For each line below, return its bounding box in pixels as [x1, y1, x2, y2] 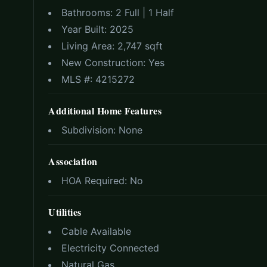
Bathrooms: [61, 7, 116, 19]
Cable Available [61, 225, 131, 238]
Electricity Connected [61, 242, 159, 254]
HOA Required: [61, 175, 130, 187]
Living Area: [61, 40, 117, 52]
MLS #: [61, 73, 95, 86]
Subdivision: [61, 124, 119, 136]
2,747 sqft [117, 40, 163, 52]
